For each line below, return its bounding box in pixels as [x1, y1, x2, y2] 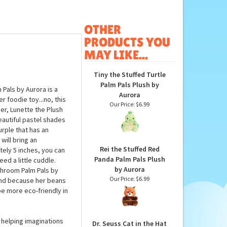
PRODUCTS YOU [84, 35, 170, 50]
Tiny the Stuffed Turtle [93, 70, 166, 80]
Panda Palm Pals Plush [94, 155, 165, 164]
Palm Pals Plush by [100, 80, 159, 90]
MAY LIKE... [84, 48, 148, 63]
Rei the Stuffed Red [99, 144, 160, 154]
